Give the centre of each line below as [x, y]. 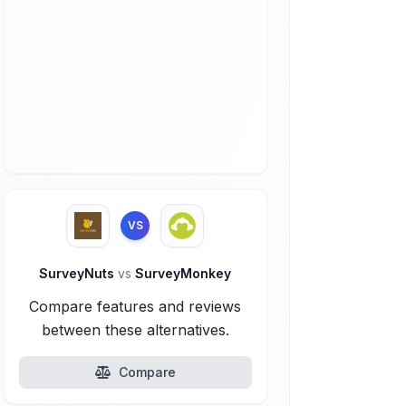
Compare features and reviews [135, 306]
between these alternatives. [135, 330]
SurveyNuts [79, 273]
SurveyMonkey [182, 273]
